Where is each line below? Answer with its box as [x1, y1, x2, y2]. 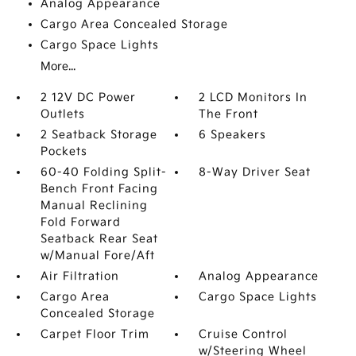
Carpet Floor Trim [40, 327, 149, 341]
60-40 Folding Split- [40, 165, 167, 179]
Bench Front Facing [40, 182, 158, 195]
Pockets [40, 145, 87, 158]
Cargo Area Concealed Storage [40, 17, 228, 31]
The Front [199, 107, 259, 121]
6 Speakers [199, 128, 267, 141]
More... [40, 60, 75, 73]
